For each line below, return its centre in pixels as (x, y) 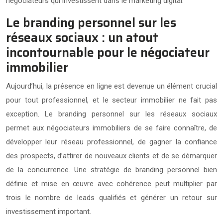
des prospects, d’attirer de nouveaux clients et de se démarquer (111, 156)
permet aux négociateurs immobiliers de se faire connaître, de (111, 128)
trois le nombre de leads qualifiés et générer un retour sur (111, 197)
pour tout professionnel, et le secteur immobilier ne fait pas (111, 100)
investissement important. (49, 211)
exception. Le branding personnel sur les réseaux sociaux (111, 114)
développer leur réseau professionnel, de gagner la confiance (111, 142)
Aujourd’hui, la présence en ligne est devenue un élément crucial (111, 86)
